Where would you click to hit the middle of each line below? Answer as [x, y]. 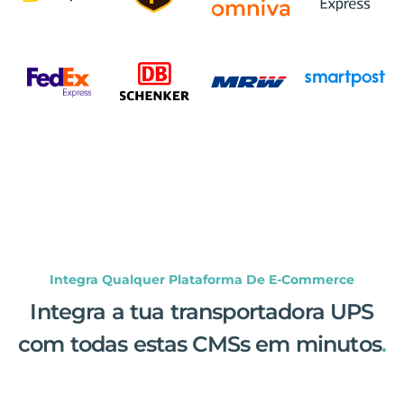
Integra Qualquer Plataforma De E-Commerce [202, 279]
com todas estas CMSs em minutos [199, 344]
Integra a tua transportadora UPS [202, 311]
